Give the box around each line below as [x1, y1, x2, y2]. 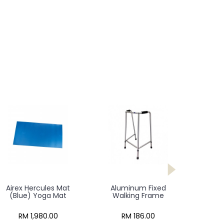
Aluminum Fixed [110, 183, 166, 193]
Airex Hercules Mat [6, 183, 70, 193]
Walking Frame [112, 190, 164, 200]
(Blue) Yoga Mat [9, 190, 66, 200]
